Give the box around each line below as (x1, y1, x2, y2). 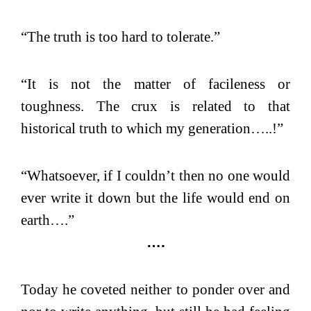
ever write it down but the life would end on (21, 189, 290, 206)
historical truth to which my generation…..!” (21, 119, 283, 137)
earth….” (21, 211, 74, 228)
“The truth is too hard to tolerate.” (21, 28, 220, 45)
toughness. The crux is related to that (21, 97, 290, 115)
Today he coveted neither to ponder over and (21, 280, 290, 298)
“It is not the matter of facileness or (21, 75, 290, 92)
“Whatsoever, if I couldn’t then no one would (21, 167, 290, 184)
